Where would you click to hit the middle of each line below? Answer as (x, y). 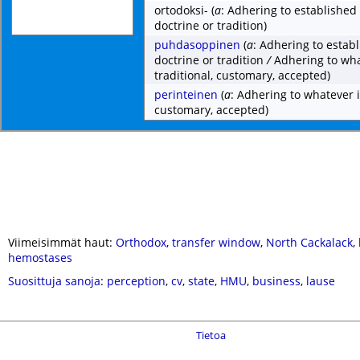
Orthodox (141, 242)
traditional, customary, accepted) (242, 75)
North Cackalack (309, 242)
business (276, 281)
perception (136, 281)
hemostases (40, 258)
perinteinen (186, 94)
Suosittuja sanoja (54, 281)
